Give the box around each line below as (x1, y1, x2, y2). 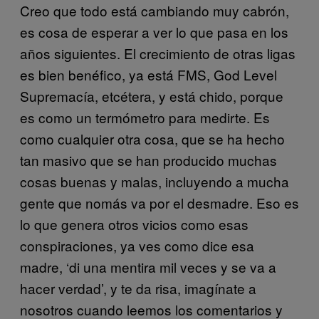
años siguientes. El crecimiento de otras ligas (20, 43, 296, 63)
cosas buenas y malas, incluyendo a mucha (20, 172, 289, 191)
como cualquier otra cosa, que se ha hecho (20, 129, 285, 148)
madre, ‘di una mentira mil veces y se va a (20, 257, 276, 276)
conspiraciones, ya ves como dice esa (20, 236, 254, 255)
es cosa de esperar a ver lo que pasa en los (20, 22, 288, 41)
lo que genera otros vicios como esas (20, 214, 249, 234)
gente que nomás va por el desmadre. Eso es (20, 193, 299, 212)
